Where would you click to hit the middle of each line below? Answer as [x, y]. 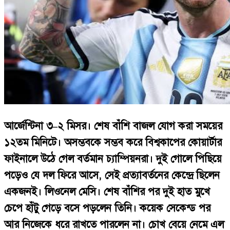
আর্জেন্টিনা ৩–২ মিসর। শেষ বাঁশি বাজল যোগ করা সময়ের [113, 126]
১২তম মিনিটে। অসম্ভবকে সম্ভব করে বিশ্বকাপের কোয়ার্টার [113, 142]
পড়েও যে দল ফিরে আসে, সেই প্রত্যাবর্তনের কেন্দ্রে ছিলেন [112, 175]
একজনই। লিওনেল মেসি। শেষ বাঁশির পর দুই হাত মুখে [107, 192]
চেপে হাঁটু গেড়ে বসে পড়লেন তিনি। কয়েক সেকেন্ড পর [107, 208]
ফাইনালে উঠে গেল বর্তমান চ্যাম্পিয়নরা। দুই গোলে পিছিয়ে [113, 159]
